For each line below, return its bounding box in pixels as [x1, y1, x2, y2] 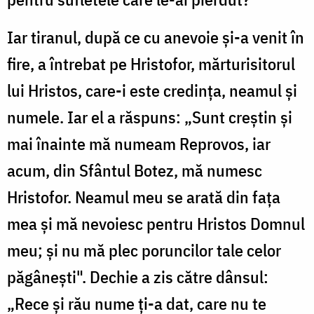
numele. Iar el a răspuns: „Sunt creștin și [7, 105, 292, 128]
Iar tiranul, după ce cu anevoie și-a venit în [7, 25, 304, 48]
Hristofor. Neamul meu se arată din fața [7, 185, 280, 208]
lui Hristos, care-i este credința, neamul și [7, 78, 297, 102]
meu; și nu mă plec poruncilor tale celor [7, 238, 281, 261]
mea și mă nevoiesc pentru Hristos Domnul [7, 212, 305, 235]
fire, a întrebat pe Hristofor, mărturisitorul [7, 52, 295, 75]
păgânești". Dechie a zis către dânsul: [7, 265, 268, 288]
